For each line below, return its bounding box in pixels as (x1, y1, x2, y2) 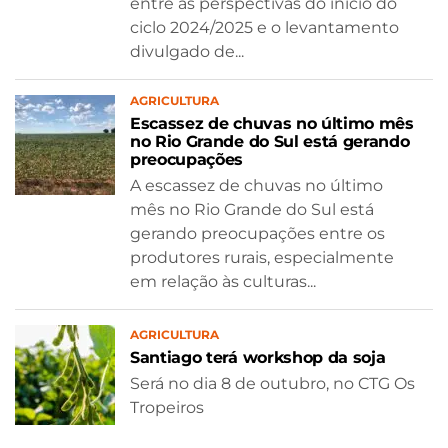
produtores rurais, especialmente (130, 247, 394, 267)
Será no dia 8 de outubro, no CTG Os (130, 374, 415, 394)
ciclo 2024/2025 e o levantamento (130, 17, 399, 37)
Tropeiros (130, 398, 204, 418)
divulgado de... (130, 41, 244, 61)
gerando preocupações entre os (130, 223, 385, 243)
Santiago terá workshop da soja (130, 348, 386, 368)
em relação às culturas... (130, 271, 316, 291)
